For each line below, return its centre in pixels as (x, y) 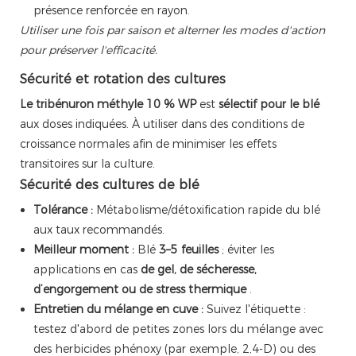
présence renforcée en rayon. (111, 11)
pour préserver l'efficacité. (89, 50)
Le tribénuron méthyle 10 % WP (108, 104)
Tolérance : (63, 210)
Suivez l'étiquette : (254, 310)
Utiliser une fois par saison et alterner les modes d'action (172, 31)
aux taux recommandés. (99, 230)
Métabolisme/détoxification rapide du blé (206, 210)
